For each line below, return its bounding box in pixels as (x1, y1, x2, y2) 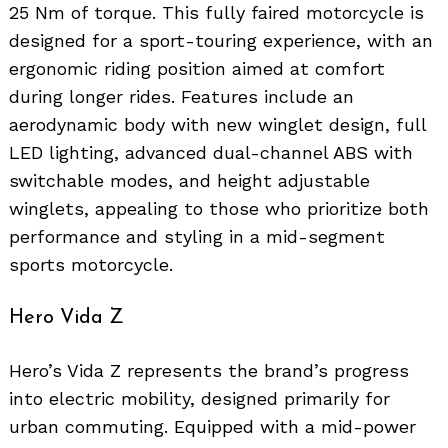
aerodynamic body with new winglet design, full (9, 113, 426, 135)
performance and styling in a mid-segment (9, 225, 385, 247)
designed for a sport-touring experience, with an (9, 29, 433, 51)
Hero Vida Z (9, 307, 124, 328)
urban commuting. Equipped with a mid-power (9, 415, 416, 437)
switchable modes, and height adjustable (9, 169, 370, 191)
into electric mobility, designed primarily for (9, 387, 390, 409)
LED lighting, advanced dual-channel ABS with (9, 141, 413, 163)
